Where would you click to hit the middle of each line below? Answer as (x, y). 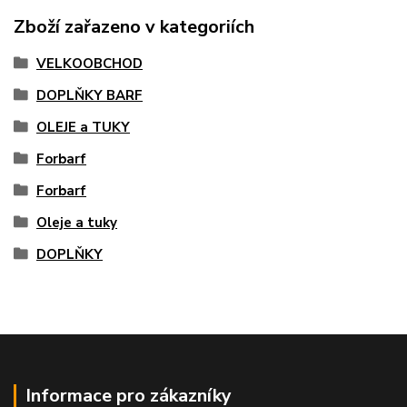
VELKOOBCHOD (89, 63)
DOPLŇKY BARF (89, 95)
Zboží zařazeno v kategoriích (134, 26)
